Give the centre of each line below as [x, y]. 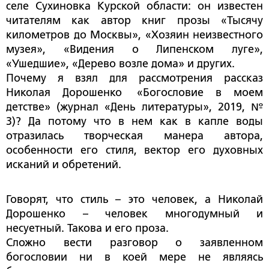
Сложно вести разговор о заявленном [134, 243]
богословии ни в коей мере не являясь [134, 257]
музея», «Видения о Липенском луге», [134, 50]
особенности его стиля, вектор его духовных [134, 150]
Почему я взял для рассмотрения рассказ [134, 78]
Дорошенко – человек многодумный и [134, 214]
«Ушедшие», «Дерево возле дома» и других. [120, 64]
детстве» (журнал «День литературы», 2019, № [134, 107]
